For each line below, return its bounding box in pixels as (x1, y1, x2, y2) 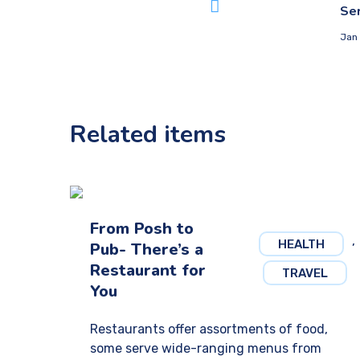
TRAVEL (281, 266, 328, 280)
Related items (70, 118, 226, 151)
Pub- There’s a (90, 239, 203, 260)
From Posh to (90, 218, 194, 239)
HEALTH (277, 237, 325, 252)
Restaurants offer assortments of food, (90, 321, 328, 337)
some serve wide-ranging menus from (90, 341, 321, 356)
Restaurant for (90, 260, 206, 281)
